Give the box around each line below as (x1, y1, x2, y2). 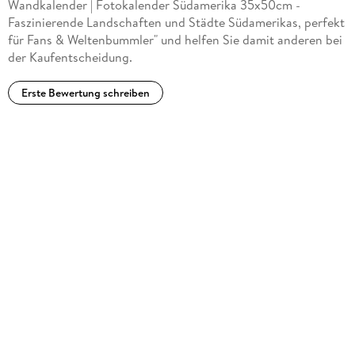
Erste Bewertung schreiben (21, 85, 150, 101)
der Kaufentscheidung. (7, 48, 132, 66)
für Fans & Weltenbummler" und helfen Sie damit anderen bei (7, 30, 342, 48)
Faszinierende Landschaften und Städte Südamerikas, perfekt (7, 13, 345, 31)
